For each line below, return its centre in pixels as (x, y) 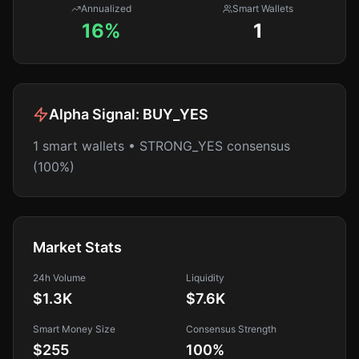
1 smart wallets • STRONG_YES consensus (161, 146)
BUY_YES (175, 114)
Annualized (106, 8)
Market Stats (77, 247)
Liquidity (205, 278)
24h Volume (59, 278)
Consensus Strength (231, 329)
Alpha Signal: (96, 114)
